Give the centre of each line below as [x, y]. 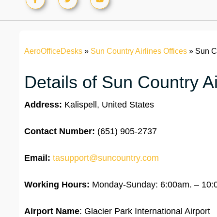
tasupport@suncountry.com [106, 158]
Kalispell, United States [108, 105]
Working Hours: [57, 185]
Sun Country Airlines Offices [139, 51]
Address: [43, 105]
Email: [37, 158]
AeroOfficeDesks [53, 51]
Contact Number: [61, 132]
